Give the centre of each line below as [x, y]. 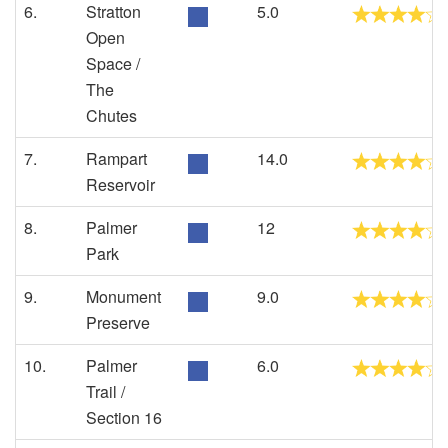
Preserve [118, 322]
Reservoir [120, 184]
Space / [113, 63]
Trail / [105, 391]
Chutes [111, 115]
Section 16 [124, 417]
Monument [123, 296]
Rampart [116, 158]
